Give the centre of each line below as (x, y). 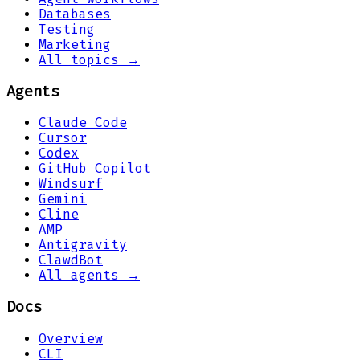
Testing (67, 29)
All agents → (89, 276)
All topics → (89, 59)
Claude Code (83, 123)
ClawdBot (71, 260)
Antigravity (83, 245)
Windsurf (71, 184)
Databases (75, 14)
